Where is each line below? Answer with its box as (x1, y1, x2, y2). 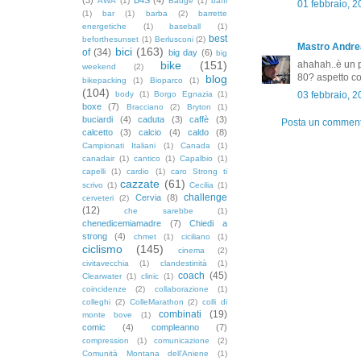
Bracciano (126, 102, 164, 111)
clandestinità (160, 258, 207, 268)
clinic (141, 271, 159, 280)
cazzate (120, 176, 160, 190)
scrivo (82, 180, 103, 189)
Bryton (186, 102, 211, 111)
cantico (134, 153, 160, 163)
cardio (127, 166, 150, 176)
